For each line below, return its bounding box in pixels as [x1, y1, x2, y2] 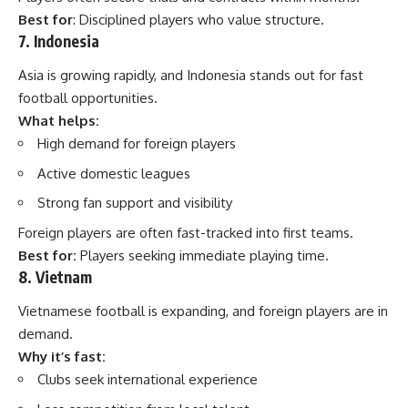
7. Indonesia [18, 30, 99, 51]
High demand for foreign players [37, 135, 236, 152]
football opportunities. [18, 89, 158, 107]
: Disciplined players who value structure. [73, 10, 324, 28]
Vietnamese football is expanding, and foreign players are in [18, 302, 388, 320]
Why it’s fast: [18, 348, 106, 365]
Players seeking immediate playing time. [76, 246, 329, 264]
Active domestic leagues [37, 164, 190, 182]
